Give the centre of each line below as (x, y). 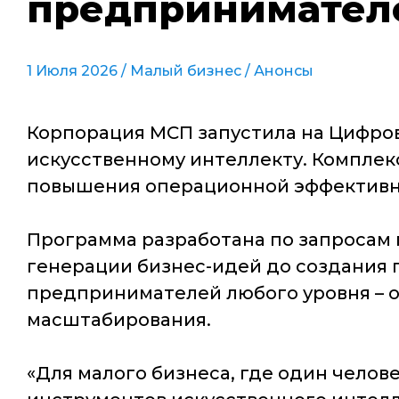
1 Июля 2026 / (78, 71)
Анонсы (284, 71)
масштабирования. (119, 320)
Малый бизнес (186, 71)
